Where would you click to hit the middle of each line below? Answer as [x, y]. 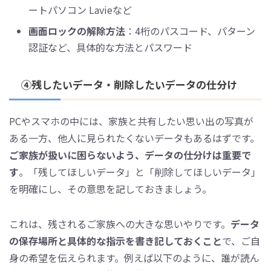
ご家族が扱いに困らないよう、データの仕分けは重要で [130, 155]
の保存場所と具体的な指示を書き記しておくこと [116, 241]
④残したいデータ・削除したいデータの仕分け [129, 85]
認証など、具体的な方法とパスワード [110, 47]
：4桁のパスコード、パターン [190, 31]
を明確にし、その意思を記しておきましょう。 [110, 189]
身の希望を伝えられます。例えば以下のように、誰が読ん [134, 258]
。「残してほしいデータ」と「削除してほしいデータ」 [140, 172]
